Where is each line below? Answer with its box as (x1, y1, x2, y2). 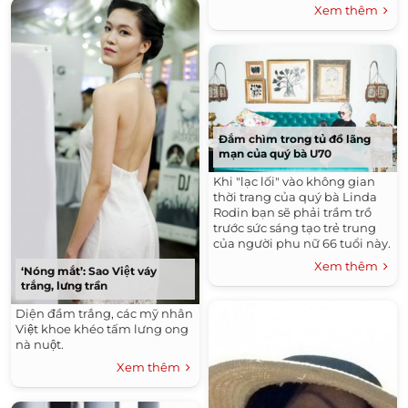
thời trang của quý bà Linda (213, 189, 377, 204)
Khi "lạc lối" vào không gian (213, 173, 375, 189)
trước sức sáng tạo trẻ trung (213, 219, 376, 235)
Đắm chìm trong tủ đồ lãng (219, 131, 371, 146)
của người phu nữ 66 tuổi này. (213, 235, 391, 250)
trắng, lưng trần (21, 279, 107, 293)
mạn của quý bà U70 (219, 146, 331, 160)
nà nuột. (15, 337, 64, 352)
